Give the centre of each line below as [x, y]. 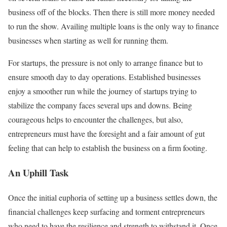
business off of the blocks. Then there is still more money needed [111, 12]
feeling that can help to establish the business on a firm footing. [108, 148]
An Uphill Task [38, 172]
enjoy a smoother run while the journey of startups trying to [102, 91]
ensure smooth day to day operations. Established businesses [104, 77]
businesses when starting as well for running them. [88, 41]
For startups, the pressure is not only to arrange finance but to [105, 63]
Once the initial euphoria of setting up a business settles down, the [113, 197]
